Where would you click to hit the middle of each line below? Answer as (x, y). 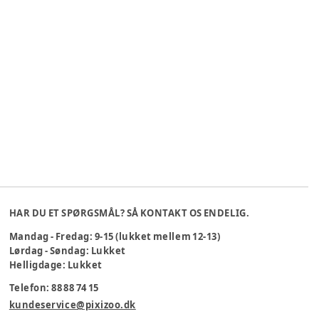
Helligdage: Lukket (56, 265)
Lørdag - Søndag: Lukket (67, 251)
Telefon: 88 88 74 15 (54, 288)
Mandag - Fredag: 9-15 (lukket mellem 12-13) (115, 236)
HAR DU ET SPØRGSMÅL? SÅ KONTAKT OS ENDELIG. (129, 213)
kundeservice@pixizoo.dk (72, 305)
